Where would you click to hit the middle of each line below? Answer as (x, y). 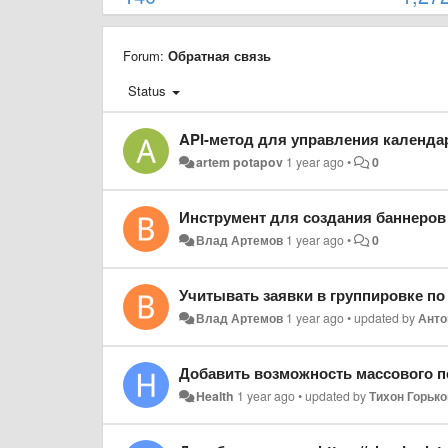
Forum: (145, 55)
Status (147, 90)
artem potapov (240, 162)
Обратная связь (219, 55)
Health (215, 396)
